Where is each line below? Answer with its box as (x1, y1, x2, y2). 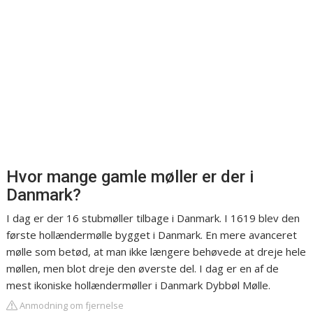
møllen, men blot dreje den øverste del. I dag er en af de (6, 261, 279, 276)
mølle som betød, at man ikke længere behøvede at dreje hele (6, 245, 307, 259)
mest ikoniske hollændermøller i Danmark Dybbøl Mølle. (6, 278, 271, 293)
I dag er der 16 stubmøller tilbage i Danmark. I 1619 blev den (6, 211, 300, 226)
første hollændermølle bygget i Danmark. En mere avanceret (6, 228, 298, 242)
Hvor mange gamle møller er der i (6, 167, 254, 187)
